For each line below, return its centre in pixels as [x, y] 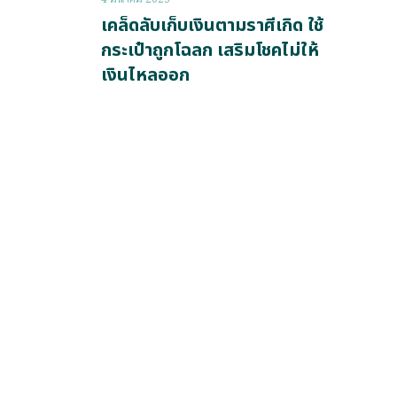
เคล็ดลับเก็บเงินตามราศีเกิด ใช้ [212, 25]
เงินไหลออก [145, 75]
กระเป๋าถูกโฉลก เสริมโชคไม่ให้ [210, 50]
